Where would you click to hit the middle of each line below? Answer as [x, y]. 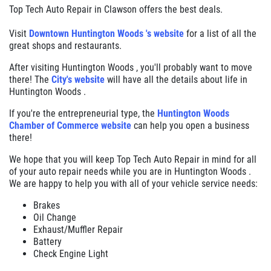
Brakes [48, 206]
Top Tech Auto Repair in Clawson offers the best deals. [116, 10]
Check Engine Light [72, 254]
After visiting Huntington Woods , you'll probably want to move [131, 68]
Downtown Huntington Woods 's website [106, 34]
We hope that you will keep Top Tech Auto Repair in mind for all [133, 160]
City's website [78, 80]
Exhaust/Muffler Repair [79, 230]
